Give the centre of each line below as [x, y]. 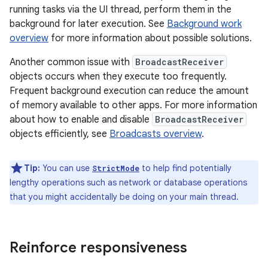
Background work [204, 24]
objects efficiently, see [60, 134]
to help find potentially [185, 168]
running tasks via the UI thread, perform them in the [121, 10]
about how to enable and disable [81, 120]
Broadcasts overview [156, 134]
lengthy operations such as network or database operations [128, 182]
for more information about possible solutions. [150, 38]
